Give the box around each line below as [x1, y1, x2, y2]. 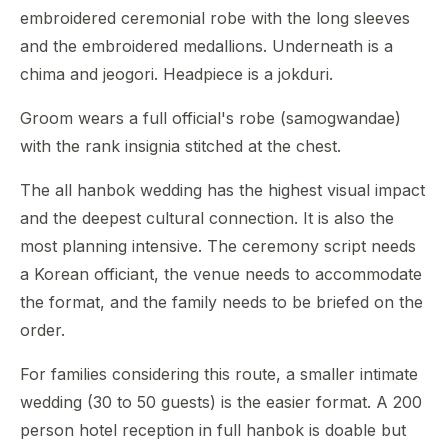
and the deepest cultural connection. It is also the [20, 208, 394, 228]
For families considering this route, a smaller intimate [20, 364, 418, 384]
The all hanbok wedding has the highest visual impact [20, 180, 425, 200]
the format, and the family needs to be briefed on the [20, 292, 423, 312]
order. [20, 320, 65, 340]
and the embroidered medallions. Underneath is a [20, 36, 393, 56]
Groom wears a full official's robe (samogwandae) [20, 108, 401, 128]
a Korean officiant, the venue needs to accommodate [20, 264, 422, 284]
